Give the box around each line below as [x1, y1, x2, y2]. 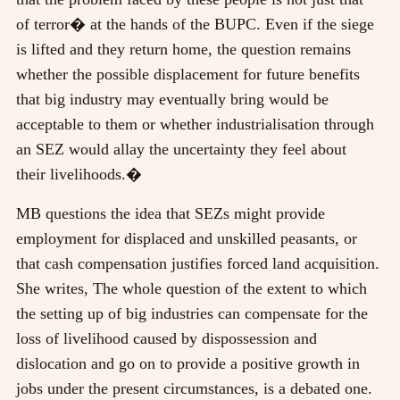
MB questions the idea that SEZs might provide [16, 204, 325, 222]
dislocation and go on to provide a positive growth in [16, 354, 360, 372]
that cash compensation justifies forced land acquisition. [16, 254, 379, 272]
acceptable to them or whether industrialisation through [16, 114, 374, 133]
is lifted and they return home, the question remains [16, 39, 351, 58]
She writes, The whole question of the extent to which [16, 279, 367, 297]
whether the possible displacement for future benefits [16, 64, 360, 83]
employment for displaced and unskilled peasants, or [16, 229, 357, 247]
